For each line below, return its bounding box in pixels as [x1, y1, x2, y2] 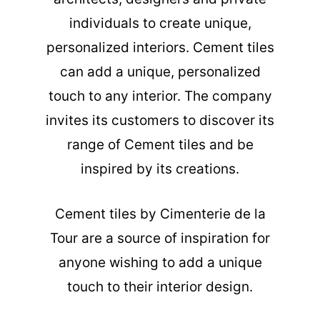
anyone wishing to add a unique [58, 254, 262, 271]
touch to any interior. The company [48, 88, 272, 105]
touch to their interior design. [67, 278, 253, 295]
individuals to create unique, [69, 15, 251, 32]
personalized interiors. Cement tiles [46, 39, 274, 56]
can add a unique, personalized [59, 64, 261, 81]
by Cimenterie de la [136, 205, 266, 222]
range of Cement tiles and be [66, 136, 254, 154]
